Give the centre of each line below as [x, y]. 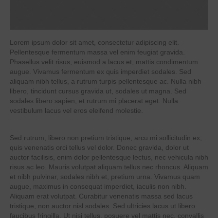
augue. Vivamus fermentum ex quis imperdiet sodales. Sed [100, 71]
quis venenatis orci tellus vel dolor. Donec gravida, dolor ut [99, 147]
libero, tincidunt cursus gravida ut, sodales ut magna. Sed [98, 91]
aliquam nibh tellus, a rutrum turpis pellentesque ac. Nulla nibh [106, 81]
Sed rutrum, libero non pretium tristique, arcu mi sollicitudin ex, [106, 137]
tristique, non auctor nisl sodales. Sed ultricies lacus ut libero [102, 206]
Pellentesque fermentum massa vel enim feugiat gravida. [97, 52]
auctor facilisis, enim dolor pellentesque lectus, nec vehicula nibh [109, 157]
